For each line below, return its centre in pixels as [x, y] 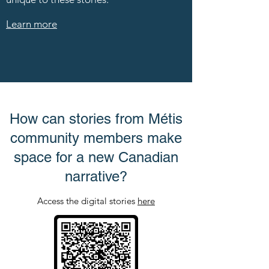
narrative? [96, 176]
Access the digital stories [87, 201]
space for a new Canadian [96, 157]
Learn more [32, 24]
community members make [96, 138]
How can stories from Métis [96, 119]
